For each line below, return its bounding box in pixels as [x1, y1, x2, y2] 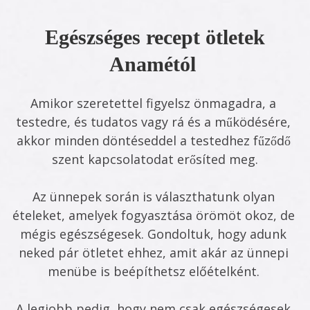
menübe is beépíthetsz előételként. [47, 263, 263, 280]
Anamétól [109, 53, 201, 75]
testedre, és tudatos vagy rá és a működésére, [16, 113, 294, 130]
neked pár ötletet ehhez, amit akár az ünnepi [18, 244, 292, 261]
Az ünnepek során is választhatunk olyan [32, 188, 278, 205]
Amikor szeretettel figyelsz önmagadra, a [30, 95, 280, 111]
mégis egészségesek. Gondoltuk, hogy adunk [20, 226, 290, 242]
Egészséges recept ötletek [45, 26, 265, 48]
